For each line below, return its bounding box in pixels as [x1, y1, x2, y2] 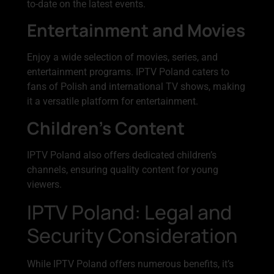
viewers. [27, 178, 62, 190]
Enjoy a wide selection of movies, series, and [27, 51, 218, 64]
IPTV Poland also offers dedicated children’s [27, 149, 217, 161]
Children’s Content [27, 116, 185, 139]
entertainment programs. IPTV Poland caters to [27, 66, 229, 78]
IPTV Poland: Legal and [27, 199, 232, 226]
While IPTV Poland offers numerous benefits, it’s [27, 258, 234, 270]
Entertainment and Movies [27, 18, 245, 42]
